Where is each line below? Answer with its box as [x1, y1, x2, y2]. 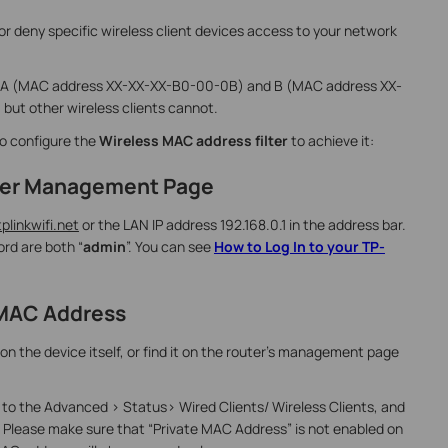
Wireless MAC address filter [98, 131, 291, 151]
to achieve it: [290, 131, 374, 151]
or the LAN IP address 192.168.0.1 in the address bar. [78, 214, 406, 234]
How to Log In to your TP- [213, 236, 385, 256]
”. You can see [125, 236, 214, 256]
